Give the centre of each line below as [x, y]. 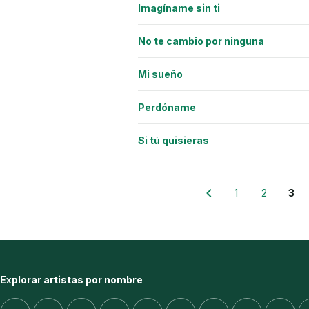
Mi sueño [160, 74]
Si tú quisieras [173, 140]
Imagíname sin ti [179, 8]
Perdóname [167, 107]
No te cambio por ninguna [201, 41]
